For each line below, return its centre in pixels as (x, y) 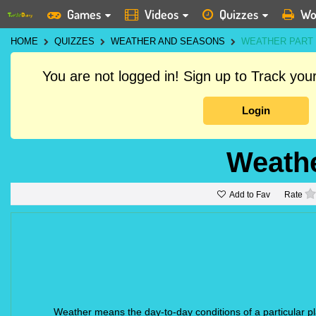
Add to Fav (249, 194)
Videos (162, 14)
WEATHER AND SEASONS (168, 41)
